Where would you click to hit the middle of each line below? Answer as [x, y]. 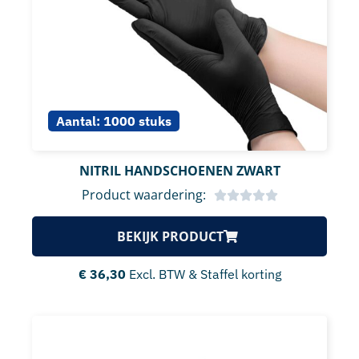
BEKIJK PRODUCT [170, 236]
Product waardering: [143, 194]
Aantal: [78, 121]
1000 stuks [137, 121]
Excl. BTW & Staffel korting [205, 274]
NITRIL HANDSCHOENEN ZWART [179, 170]
